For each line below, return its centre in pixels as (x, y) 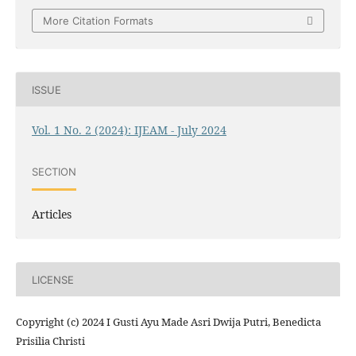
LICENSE (52, 279)
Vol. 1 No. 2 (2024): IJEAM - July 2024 (129, 130)
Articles (51, 215)
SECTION (54, 171)
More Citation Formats (98, 21)
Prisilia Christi (50, 341)
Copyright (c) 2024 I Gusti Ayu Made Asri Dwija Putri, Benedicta (168, 322)
